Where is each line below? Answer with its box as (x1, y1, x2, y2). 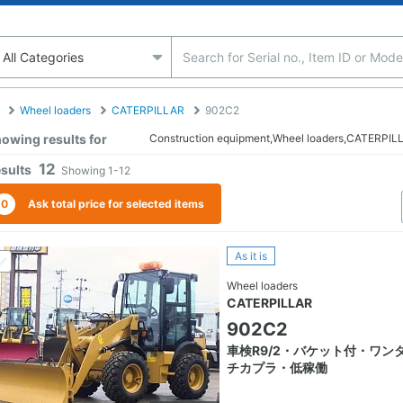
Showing (61, 164, 108, 178)
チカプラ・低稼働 (227, 360, 327, 376)
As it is (235, 249, 267, 264)
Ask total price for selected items (28, 196, 204, 210)
